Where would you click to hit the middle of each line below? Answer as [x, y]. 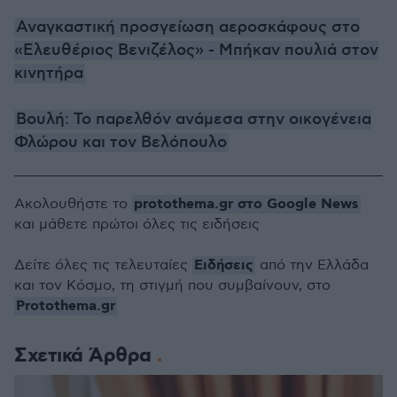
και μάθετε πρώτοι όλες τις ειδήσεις [137, 225]
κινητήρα [49, 74]
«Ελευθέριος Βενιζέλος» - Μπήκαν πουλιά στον [196, 51]
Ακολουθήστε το [73, 204]
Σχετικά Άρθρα [86, 356]
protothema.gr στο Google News [246, 204]
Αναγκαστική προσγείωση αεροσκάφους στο [188, 27]
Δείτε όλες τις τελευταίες [103, 265]
